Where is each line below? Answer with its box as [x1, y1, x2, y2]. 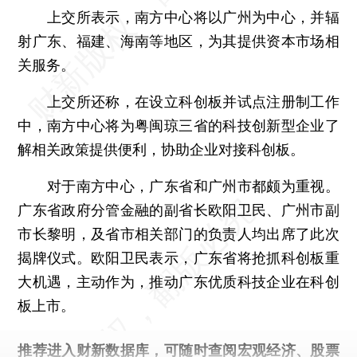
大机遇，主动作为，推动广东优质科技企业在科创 [18, 273, 339, 290]
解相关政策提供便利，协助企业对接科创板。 [18, 140, 305, 158]
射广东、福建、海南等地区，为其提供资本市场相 [18, 32, 339, 49]
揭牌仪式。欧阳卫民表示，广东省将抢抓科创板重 [18, 249, 339, 266]
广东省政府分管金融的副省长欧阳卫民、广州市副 [18, 201, 339, 218]
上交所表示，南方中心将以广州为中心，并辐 [18, 8, 339, 25]
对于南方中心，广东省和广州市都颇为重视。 [18, 177, 339, 194]
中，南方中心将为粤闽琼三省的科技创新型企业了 [18, 116, 339, 134]
